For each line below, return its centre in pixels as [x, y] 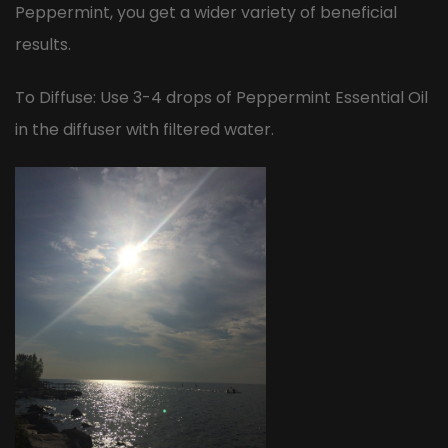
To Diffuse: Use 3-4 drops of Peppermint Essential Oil [221, 97]
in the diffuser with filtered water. [144, 129]
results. [43, 45]
